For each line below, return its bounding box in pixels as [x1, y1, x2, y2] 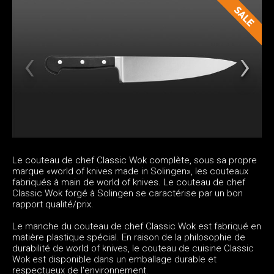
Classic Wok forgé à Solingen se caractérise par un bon [12, 187, 243, 199]
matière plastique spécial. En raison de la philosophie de [12, 231, 245, 243]
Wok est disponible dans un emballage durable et [12, 253, 217, 265]
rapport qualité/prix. [12, 198, 94, 210]
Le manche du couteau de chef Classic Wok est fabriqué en [12, 220, 261, 232]
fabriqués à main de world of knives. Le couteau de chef [12, 176, 245, 188]
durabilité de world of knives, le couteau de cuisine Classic [12, 242, 254, 254]
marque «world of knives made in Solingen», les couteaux [12, 165, 248, 177]
